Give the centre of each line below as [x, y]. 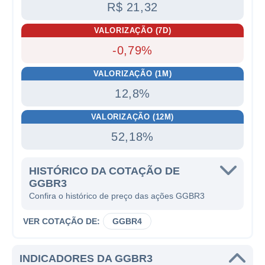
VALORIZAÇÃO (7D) [132, 30]
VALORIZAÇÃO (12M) [132, 117]
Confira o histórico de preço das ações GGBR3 [117, 196]
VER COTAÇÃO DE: [62, 221]
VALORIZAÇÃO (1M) [132, 74]
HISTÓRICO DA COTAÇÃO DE [104, 171]
